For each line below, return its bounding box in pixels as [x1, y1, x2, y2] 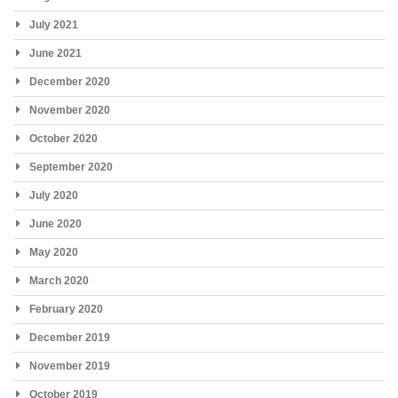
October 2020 [29, 131, 98, 145]
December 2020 [29, 75, 110, 88]
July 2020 [29, 188, 78, 202]
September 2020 [29, 160, 113, 173]
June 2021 [29, 46, 82, 60]
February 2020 [29, 302, 103, 315]
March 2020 [29, 274, 89, 287]
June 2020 [29, 217, 82, 230]
